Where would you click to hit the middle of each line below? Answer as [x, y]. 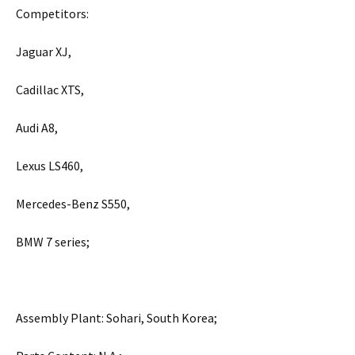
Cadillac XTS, [50, 89]
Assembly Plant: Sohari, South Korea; [116, 317]
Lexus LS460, [50, 165]
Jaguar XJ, [44, 51]
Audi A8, [37, 127]
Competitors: [52, 13]
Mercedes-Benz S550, [73, 203]
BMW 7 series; [53, 241]
